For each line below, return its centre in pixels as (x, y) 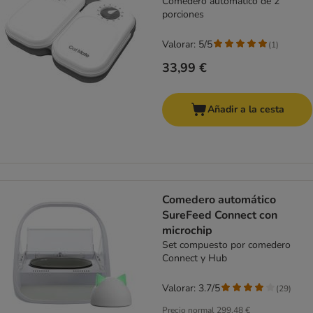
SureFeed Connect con (220, 216)
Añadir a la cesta (246, 110)
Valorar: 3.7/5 (191, 289)
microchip (187, 231)
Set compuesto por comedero (226, 245)
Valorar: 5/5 (187, 45)
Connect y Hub (195, 259)
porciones (183, 15)
